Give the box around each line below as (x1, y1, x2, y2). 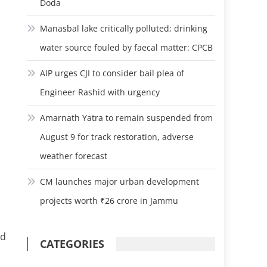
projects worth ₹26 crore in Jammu (40, 195, 179, 206)
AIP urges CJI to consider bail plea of (40, 67, 185, 79)
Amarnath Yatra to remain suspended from (40, 112, 213, 123)
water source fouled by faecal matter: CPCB (40, 42, 213, 53)
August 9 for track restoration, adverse (40, 131, 194, 142)
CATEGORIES (40, 237, 105, 251)
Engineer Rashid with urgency (40, 86, 160, 98)
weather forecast (40, 150, 108, 162)
